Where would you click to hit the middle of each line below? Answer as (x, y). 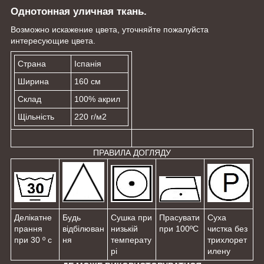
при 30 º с (33, 240)
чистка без (227, 228)
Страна (32, 63)
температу (131, 240)
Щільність (36, 116)
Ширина (33, 81)
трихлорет (227, 240)
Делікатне (33, 217)
